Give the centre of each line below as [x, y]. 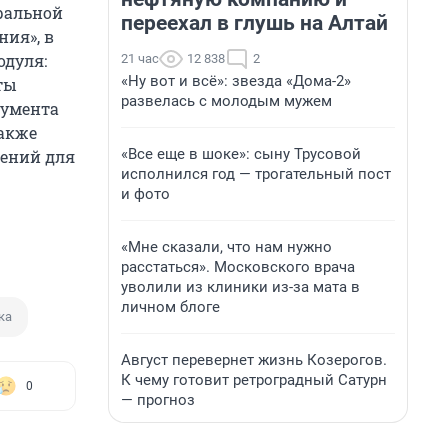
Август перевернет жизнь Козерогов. [254, 360]
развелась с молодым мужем [226, 101]
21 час [140, 58]
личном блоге [170, 307]
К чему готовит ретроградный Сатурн [254, 380]
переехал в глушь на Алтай [254, 23]
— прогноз [158, 400]
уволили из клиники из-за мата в [240, 287]
